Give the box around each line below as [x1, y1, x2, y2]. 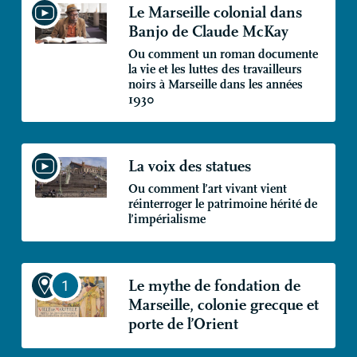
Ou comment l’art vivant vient [127, 182, 287, 197]
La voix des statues [127, 157, 251, 176]
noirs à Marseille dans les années [127, 77, 303, 92]
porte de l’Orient [127, 315, 238, 334]
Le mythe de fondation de [127, 277, 300, 296]
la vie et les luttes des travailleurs [127, 62, 302, 77]
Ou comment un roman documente [127, 47, 318, 62]
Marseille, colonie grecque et [127, 296, 319, 315]
